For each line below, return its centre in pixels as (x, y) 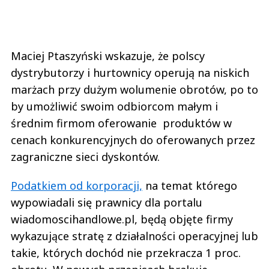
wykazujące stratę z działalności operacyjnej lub (134, 236)
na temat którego (190, 186)
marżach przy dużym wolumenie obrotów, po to (134, 90)
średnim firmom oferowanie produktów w (121, 123)
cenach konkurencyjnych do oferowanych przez (133, 140)
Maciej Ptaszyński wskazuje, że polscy (108, 56)
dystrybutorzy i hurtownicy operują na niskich (130, 73)
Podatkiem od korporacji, (77, 186)
